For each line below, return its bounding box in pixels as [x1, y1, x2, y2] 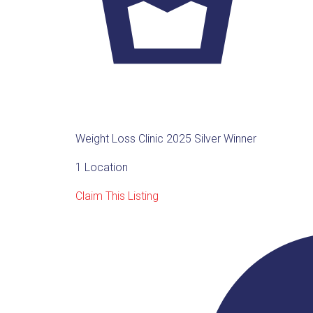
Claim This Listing [75, 189, 159, 203]
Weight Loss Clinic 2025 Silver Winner [75, 131, 256, 145]
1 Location [75, 160, 128, 174]
